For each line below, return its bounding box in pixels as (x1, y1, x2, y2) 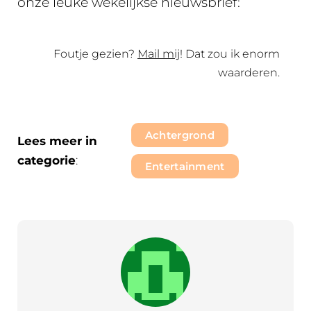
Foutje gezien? (53, 47, 137, 60)
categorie (17, 153, 76, 167)
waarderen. (218, 65, 280, 79)
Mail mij (137, 47, 180, 60)
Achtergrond (144, 128, 215, 142)
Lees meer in (17, 133, 97, 148)
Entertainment (144, 159, 225, 173)
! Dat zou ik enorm (180, 47, 280, 60)
